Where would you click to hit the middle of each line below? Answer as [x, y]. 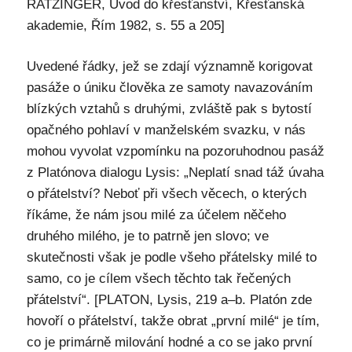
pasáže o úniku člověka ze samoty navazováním [169, 87]
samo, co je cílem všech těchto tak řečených [158, 278]
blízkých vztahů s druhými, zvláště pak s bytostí [169, 108]
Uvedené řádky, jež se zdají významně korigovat [169, 66]
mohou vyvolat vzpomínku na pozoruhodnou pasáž [175, 151]
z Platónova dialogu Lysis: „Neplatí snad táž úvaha [175, 172]
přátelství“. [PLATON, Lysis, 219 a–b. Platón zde [169, 299]
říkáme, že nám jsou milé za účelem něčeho [156, 214]
